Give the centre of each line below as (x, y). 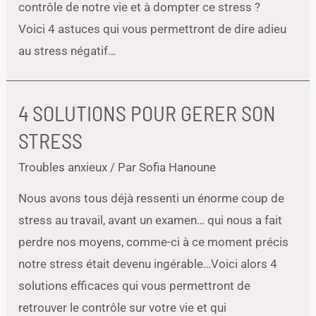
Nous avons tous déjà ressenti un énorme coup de (152, 198)
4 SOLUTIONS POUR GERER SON (147, 113)
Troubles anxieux (63, 167)
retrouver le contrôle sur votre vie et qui (123, 308)
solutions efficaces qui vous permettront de (135, 286)
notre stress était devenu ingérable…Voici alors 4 (148, 264)
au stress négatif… (67, 51)
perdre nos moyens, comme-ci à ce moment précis (154, 242)
